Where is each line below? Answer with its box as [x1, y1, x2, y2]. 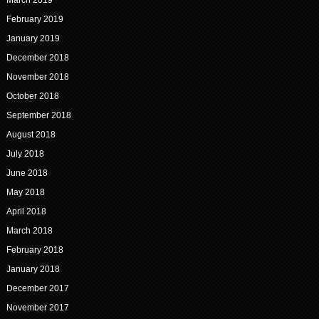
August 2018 [6, 130, 56, 140]
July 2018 [6, 149, 44, 159]
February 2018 [6, 245, 63, 256]
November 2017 [6, 303, 69, 313]
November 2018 [6, 72, 69, 83]
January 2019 [6, 33, 60, 44]
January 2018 [6, 264, 60, 275]
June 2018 [6, 168, 48, 179]
